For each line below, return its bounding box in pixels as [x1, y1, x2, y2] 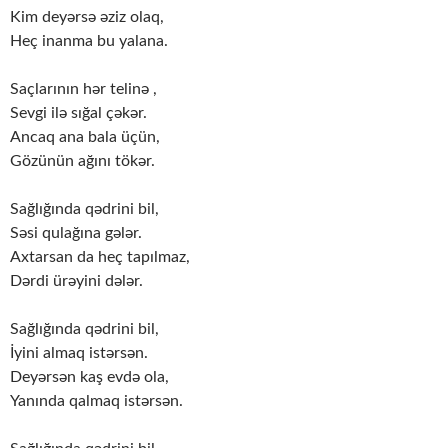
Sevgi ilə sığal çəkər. [10, 105, 147, 122]
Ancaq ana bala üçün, [10, 129, 160, 146]
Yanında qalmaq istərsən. [10, 393, 183, 410]
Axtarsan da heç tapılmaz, [10, 249, 190, 266]
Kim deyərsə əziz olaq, [10, 9, 164, 26]
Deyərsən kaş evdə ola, [10, 369, 169, 386]
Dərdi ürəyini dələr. [10, 273, 143, 290]
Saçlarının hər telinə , [10, 81, 157, 98]
